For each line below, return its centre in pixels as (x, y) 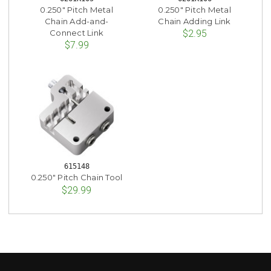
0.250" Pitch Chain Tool (77, 178)
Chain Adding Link (194, 21)
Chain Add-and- (77, 21)
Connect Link (77, 32)
